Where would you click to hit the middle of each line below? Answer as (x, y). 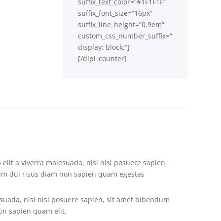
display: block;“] (104, 47)
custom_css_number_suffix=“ (125, 36)
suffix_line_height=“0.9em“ (121, 24)
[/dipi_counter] (103, 58)
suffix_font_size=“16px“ (115, 13)
